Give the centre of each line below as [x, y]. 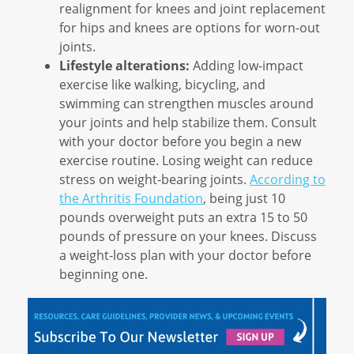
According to [288, 179]
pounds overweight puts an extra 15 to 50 [183, 217]
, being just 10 [244, 198]
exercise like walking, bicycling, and [162, 84]
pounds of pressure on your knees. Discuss [188, 235]
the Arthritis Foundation [131, 198]
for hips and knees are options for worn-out [190, 27]
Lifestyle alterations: [124, 65]
